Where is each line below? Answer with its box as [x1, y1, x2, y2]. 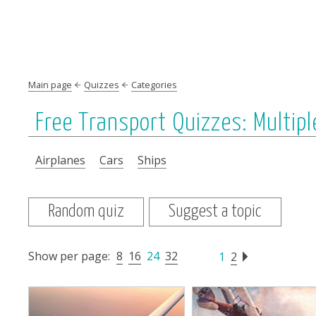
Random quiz [48, 203, 124, 220]
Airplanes [35, 152, 85, 168]
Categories [131, 78, 177, 91]
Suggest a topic [169, 203, 262, 220]
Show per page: [28, 248, 110, 264]
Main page [28, 78, 72, 91]
